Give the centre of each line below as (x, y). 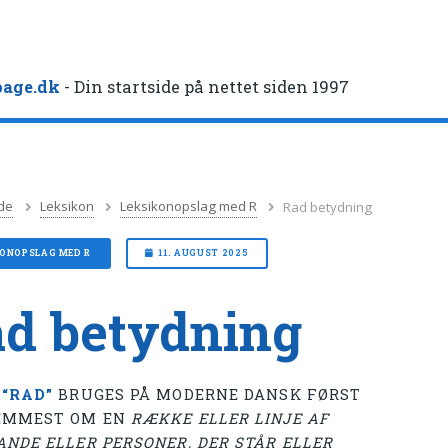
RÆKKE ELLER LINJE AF (229, 418)
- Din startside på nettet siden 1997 (205, 87)
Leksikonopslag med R (189, 206)
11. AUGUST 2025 (203, 253)
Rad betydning (328, 206)
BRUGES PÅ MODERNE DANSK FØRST (207, 394)
